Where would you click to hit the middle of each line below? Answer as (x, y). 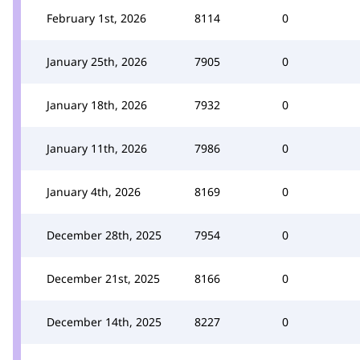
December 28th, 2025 (104, 235)
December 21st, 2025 (103, 278)
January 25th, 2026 (97, 61)
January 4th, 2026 (94, 191)
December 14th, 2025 (104, 321)
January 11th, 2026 (97, 148)
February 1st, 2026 (96, 18)
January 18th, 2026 (97, 104)
